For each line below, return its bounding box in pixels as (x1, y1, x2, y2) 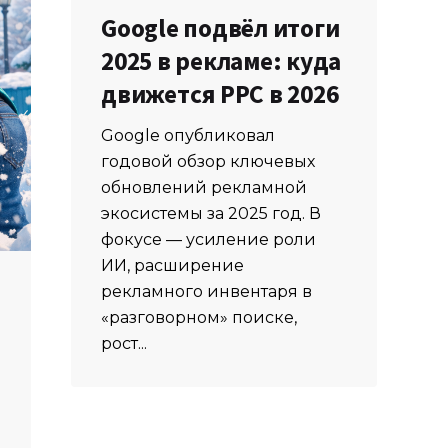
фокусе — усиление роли (101, 229, 317, 249)
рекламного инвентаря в (101, 281, 313, 301)
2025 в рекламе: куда (101, 44, 342, 77)
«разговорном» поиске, (101, 307, 298, 327)
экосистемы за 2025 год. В (101, 203, 322, 223)
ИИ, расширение (101, 255, 245, 275)
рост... (101, 333, 148, 353)
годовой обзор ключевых (101, 151, 316, 171)
